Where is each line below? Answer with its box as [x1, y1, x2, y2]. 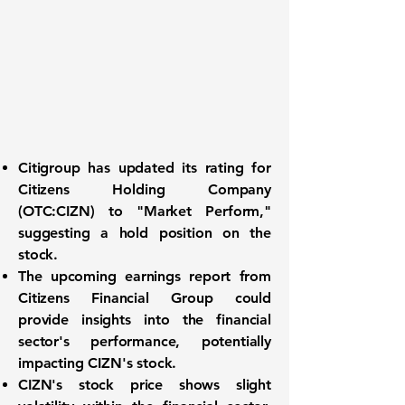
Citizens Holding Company [18, 181, 271, 198]
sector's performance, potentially [18, 333, 271, 350]
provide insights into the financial [18, 311, 271, 328]
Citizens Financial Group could [18, 289, 271, 306]
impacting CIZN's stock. [18, 354, 177, 372]
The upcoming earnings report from [18, 268, 271, 285]
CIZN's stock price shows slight [18, 376, 271, 393]
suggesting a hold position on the [18, 224, 271, 241]
